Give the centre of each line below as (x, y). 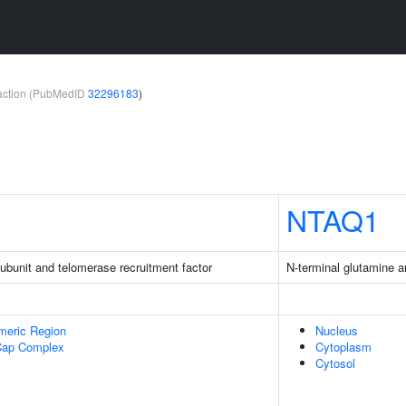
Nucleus (337, 330)
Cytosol (335, 363)
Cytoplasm (343, 347)
